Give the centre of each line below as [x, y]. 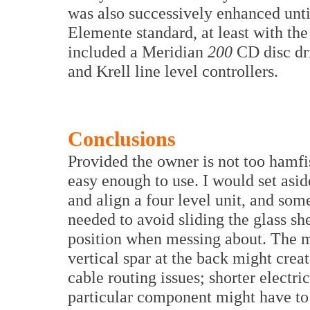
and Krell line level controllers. [173, 71]
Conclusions [122, 139]
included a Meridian [138, 52]
